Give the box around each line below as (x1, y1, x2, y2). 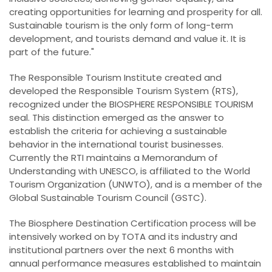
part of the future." (9, 45, 97, 58)
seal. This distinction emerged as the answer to (9, 110, 224, 124)
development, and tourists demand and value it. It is (9, 32, 246, 45)
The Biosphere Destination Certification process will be (9, 216, 256, 229)
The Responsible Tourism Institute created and (9, 70, 222, 84)
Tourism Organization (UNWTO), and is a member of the (9, 177, 262, 191)
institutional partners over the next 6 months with (9, 243, 234, 256)
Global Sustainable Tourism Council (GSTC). (9, 191, 206, 204)
